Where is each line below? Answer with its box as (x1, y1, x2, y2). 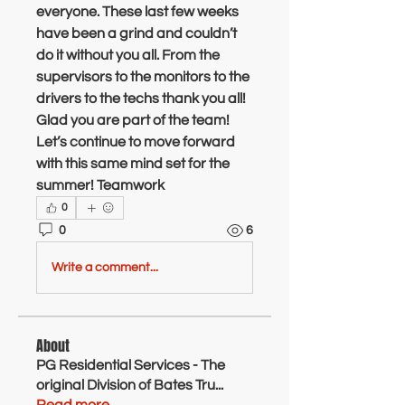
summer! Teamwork (36, 178, 167, 193)
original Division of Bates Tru (36, 378, 215, 392)
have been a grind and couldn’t (36, 26, 237, 41)
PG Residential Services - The (36, 358, 225, 372)
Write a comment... (52, 260, 158, 274)
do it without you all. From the (36, 48, 220, 62)
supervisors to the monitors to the (36, 70, 250, 84)
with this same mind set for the (36, 156, 230, 171)
